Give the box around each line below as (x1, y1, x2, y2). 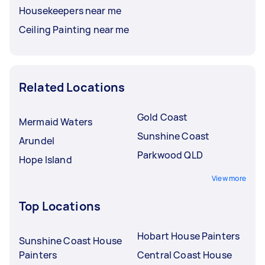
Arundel (19, 134, 55, 147)
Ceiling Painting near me (19, 22, 130, 36)
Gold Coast (137, 110, 188, 124)
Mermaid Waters (19, 115, 93, 128)
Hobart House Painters (137, 229, 240, 243)
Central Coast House (137, 248, 232, 261)
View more (211, 173, 246, 183)
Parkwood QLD (137, 148, 203, 161)
